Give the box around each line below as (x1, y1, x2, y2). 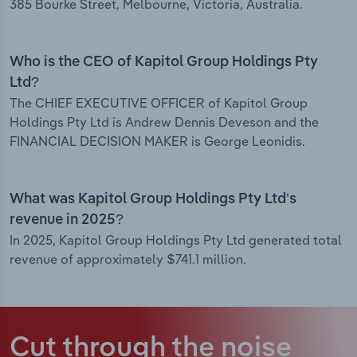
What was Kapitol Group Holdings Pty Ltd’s (10, 192, 296, 207)
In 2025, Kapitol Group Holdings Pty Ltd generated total (10, 232, 342, 249)
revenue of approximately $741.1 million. (10, 251, 246, 268)
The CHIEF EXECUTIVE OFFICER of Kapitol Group (10, 95, 308, 112)
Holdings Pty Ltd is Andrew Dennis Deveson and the (10, 114, 319, 131)
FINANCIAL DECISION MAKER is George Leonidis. (10, 133, 305, 150)
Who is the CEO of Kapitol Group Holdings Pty (10, 55, 318, 70)
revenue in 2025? (10, 213, 124, 228)
